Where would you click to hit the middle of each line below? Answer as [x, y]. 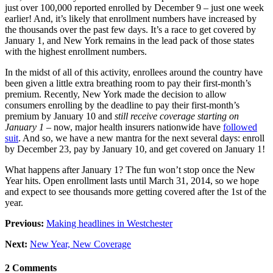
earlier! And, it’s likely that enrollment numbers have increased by [131, 19]
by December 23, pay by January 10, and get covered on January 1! [135, 149]
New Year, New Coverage [80, 244]
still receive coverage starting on [175, 116]
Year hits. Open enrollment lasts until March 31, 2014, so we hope [132, 181]
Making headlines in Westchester [109, 224]
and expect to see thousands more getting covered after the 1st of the [136, 192]
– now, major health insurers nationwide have [133, 127]
